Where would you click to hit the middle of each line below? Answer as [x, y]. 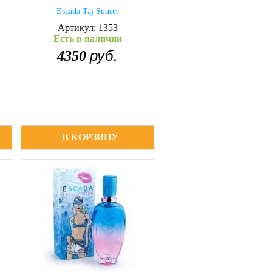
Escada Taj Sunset [87, 11]
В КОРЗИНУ [90, 137]
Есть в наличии [87, 39]
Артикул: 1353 [87, 28]
